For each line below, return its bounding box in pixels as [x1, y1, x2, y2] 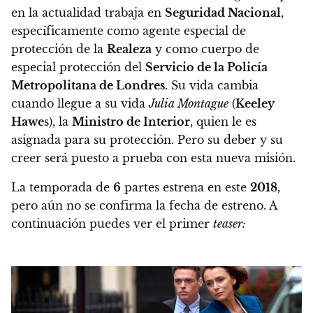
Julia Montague [149, 96, 228, 110]
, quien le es [190, 114, 256, 129]
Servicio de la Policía [145, 59, 268, 74]
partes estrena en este [121, 180, 250, 194]
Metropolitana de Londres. [11, 78, 168, 92]
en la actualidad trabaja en [11, 5, 165, 20]
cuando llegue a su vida [11, 96, 149, 110]
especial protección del [11, 59, 145, 74]
